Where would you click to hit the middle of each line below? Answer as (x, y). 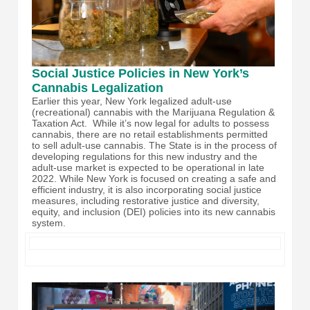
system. (49, 223)
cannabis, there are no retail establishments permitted (150, 135)
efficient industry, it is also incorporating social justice (147, 190)
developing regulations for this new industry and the (145, 157)
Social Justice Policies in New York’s (140, 74)
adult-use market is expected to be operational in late (148, 168)
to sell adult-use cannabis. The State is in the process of (154, 146)
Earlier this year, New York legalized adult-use (132, 101)
